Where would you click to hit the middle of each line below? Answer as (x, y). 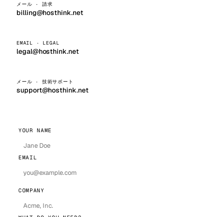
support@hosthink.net (53, 90)
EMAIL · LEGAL (38, 43)
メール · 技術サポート (45, 82)
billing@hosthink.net (50, 13)
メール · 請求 (35, 4)
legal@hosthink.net (48, 51)
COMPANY (31, 190)
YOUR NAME (35, 130)
